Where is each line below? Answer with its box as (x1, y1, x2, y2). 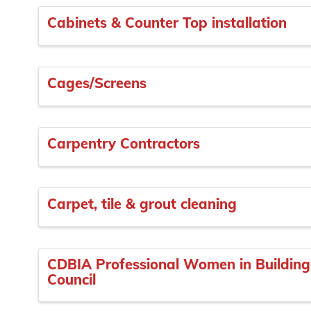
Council (47, 270, 96, 288)
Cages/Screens (47, 74, 146, 92)
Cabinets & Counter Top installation (47, 14, 287, 32)
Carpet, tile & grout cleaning (47, 194, 237, 212)
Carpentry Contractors (47, 135, 200, 152)
